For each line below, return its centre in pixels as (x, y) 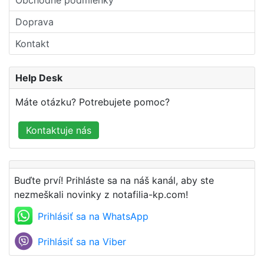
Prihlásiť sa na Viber (82, 242)
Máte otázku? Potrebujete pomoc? (93, 102)
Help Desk (39, 78)
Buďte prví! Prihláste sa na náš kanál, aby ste (114, 181)
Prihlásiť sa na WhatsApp (93, 217)
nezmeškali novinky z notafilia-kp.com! (101, 195)
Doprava (34, 22)
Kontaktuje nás (59, 131)
